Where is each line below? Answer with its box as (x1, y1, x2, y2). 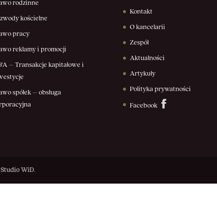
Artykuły (129, 69, 155, 78)
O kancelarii (129, 23, 165, 32)
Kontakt (129, 7, 153, 16)
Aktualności (129, 54, 165, 63)
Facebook (129, 101, 159, 110)
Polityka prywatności (129, 85, 191, 94)
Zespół (129, 38, 149, 47)
